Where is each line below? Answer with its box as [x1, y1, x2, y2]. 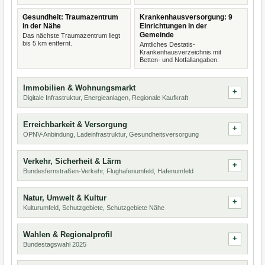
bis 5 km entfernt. [22, 40, 72, 47]
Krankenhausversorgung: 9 [140, 13, 232, 21]
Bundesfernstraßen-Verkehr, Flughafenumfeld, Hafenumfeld [23, 167, 193, 174]
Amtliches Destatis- [140, 41, 195, 48]
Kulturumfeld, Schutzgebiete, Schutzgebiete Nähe [23, 204, 164, 211]
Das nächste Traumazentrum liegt [22, 32, 120, 39]
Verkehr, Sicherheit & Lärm [23, 157, 121, 166]
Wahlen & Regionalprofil [23, 230, 112, 239]
